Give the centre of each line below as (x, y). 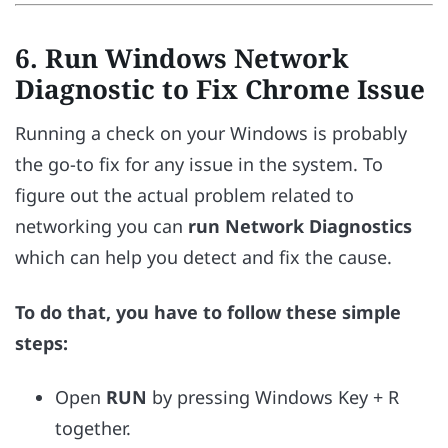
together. (93, 427)
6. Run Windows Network (182, 58)
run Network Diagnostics (300, 226)
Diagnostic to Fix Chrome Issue (220, 89)
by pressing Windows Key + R (273, 396)
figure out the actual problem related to (184, 195)
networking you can (101, 226)
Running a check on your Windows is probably (211, 133)
